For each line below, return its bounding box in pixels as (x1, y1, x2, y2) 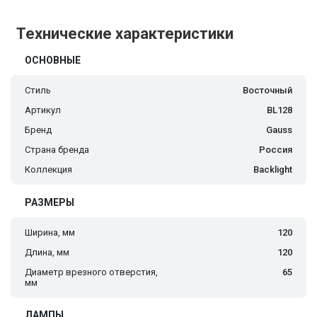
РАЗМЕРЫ (25, 197, 74, 209)
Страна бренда (25, 144, 89, 156)
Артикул (25, 105, 61, 116)
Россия (259, 144, 292, 156)
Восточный (243, 85, 292, 96)
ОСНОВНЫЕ (25, 54, 81, 67)
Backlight (253, 164, 292, 175)
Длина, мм (25, 247, 69, 258)
